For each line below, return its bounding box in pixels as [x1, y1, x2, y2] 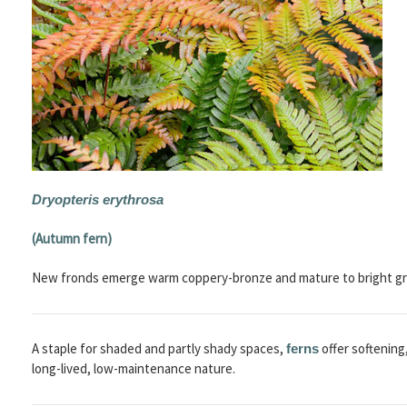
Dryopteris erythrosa [32, 192, 164, 208]
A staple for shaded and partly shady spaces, [32, 340, 283, 358]
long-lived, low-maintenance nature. [32, 360, 235, 378]
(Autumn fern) [32, 230, 112, 248]
